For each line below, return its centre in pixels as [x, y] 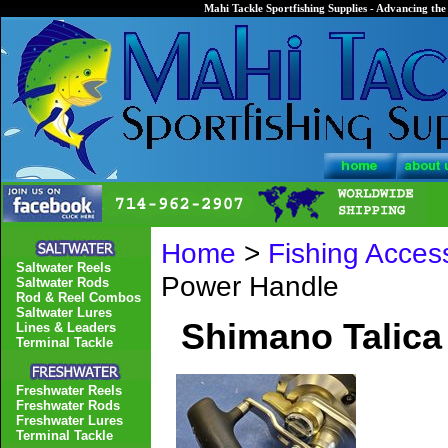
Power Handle [250, 286]
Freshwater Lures [69, 420]
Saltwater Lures [64, 312]
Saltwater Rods [62, 282]
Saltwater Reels [63, 267]
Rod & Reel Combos [78, 297]
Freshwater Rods [68, 405]
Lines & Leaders [66, 327]
